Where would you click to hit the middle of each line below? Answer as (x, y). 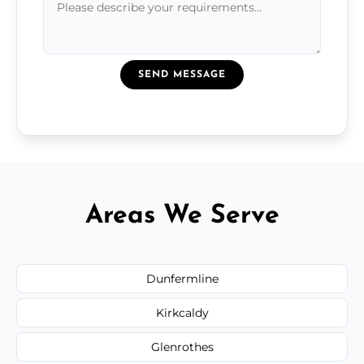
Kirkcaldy (182, 312)
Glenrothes (182, 347)
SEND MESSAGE (182, 74)
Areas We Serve (182, 216)
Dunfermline (182, 278)
